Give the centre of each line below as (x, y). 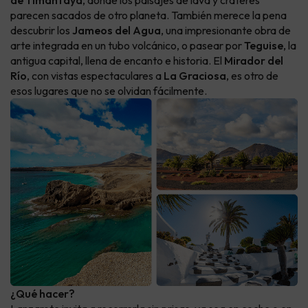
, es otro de (252, 76)
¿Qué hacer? (43, 294)
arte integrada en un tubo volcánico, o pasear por (127, 46)
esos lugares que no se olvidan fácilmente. (109, 91)
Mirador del (254, 61)
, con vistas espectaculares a (95, 76)
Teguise (264, 46)
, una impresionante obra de (226, 31)
